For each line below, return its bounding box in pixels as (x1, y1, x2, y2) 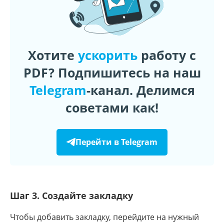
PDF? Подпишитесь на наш (23, 63, 201, 81)
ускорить (78, 46, 137, 63)
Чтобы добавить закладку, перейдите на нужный (10, 211, 199, 222)
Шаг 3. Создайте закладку (10, 189, 133, 201)
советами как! (65, 98, 158, 116)
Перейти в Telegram (75, 136, 157, 148)
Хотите (28, 46, 78, 63)
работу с (137, 46, 196, 63)
